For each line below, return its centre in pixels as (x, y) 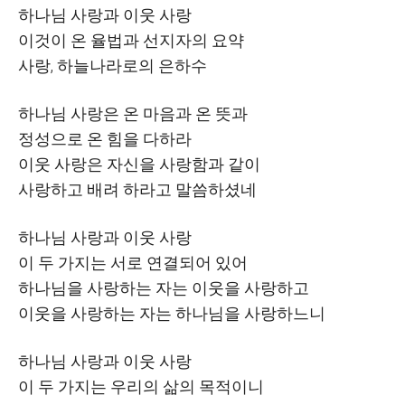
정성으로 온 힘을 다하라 (105, 139)
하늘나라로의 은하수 (132, 66)
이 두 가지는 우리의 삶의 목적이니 (141, 386)
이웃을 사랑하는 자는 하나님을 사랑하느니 (172, 313)
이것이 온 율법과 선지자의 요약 (131, 40)
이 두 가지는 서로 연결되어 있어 (133, 263)
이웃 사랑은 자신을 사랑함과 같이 (139, 164)
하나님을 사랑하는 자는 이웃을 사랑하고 (164, 288)
